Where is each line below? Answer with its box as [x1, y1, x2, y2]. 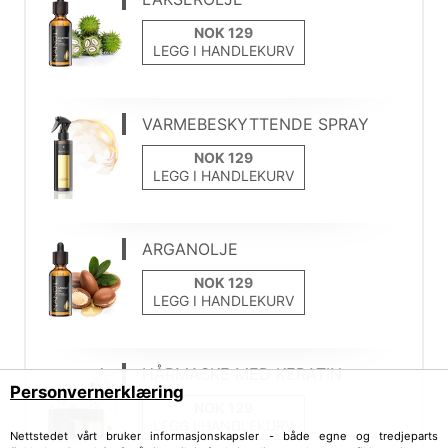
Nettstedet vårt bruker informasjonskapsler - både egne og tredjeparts [10, 429, 438, 443]
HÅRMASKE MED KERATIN [142, 363, 343, 384]
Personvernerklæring [10, 382, 184, 402]
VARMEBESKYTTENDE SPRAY [142, 113, 370, 134]
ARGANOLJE [142, 238, 239, 259]
